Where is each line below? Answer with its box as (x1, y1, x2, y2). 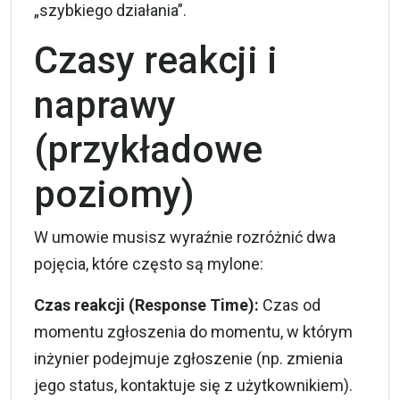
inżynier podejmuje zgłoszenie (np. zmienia (34, 349, 343, 368)
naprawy (34, 83, 176, 127)
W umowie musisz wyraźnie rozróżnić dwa (34, 228, 336, 246)
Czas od (259, 296, 321, 314)
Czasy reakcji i (34, 38, 278, 82)
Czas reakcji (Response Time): (34, 296, 259, 314)
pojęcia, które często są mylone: (34, 254, 263, 273)
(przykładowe (34, 128, 262, 171)
